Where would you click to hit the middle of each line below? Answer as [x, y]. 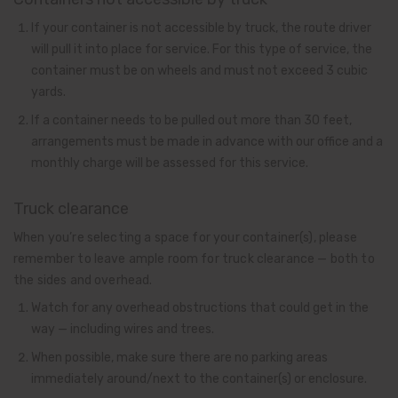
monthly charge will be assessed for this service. [170, 162]
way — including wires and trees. [123, 329]
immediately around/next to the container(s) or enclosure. [199, 378]
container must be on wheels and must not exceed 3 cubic [199, 71]
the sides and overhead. [83, 279]
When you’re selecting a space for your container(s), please [185, 237]
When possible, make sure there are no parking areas [179, 357]
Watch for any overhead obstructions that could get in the [200, 308]
